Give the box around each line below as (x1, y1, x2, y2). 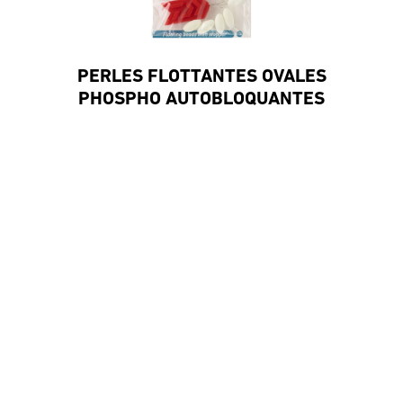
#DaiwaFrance (308, 278, 397, 293)
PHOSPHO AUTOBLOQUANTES (78, 89, 325, 109)
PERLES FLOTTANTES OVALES (76, 67, 327, 86)
